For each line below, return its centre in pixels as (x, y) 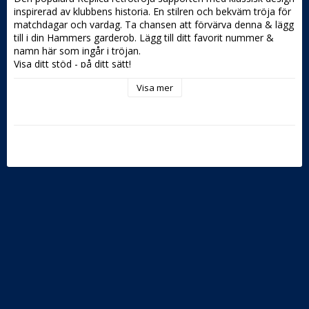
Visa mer (154, 88)
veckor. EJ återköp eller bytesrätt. (88, 90)
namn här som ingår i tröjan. (77, 51)
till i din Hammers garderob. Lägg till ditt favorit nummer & (144, 38)
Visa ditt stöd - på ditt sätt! (74, 64)
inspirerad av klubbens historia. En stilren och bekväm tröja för (152, 12)
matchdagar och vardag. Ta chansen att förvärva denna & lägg (154, 25)
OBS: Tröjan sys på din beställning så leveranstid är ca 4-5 (143, 77)
